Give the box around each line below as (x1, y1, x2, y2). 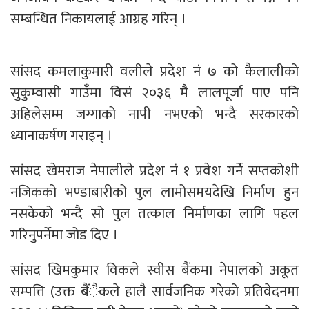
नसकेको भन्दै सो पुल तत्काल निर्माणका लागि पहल (10, 201, 299, 226)
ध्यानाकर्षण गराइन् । (10, 123, 112, 148)
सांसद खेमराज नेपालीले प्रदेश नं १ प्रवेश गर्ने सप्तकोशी (10, 158, 299, 183)
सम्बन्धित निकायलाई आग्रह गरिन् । (10, 6, 186, 31)
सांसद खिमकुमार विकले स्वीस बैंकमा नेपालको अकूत (10, 257, 299, 282)
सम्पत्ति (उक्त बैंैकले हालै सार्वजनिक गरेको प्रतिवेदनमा (10, 279, 299, 303)
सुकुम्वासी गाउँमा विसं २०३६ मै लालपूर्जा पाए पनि (10, 80, 299, 105)
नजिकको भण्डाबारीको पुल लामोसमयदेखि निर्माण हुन (10, 179, 299, 204)
